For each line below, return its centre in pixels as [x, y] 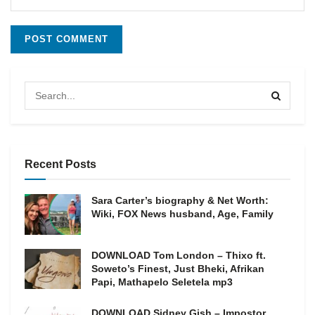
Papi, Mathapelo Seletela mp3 [162, 282]
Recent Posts [60, 165]
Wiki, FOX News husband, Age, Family [182, 214]
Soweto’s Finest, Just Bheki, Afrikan [178, 268]
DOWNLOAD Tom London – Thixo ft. [179, 255]
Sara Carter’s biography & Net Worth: [180, 201]
